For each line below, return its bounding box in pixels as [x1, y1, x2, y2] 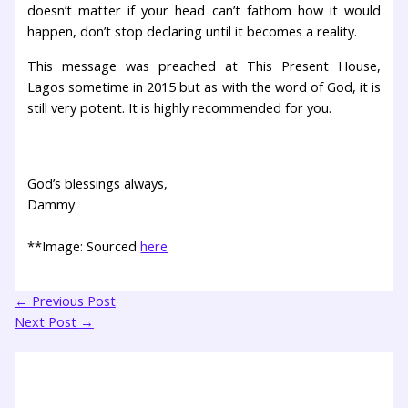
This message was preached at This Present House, [27, 56, 381, 75]
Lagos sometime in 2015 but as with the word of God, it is [27, 76, 381, 96]
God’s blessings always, [27, 174, 168, 193]
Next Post [14, 311, 80, 331]
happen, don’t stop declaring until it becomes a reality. [27, 22, 358, 41]
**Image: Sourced [27, 237, 141, 256]
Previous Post [27, 291, 116, 310]
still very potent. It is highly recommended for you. [27, 97, 332, 117]
